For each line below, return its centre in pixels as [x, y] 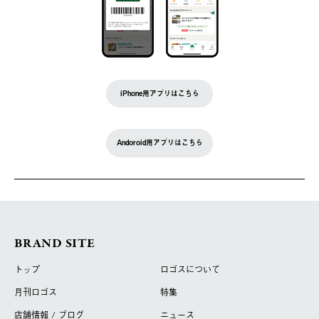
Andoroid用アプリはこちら [159, 143]
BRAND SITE [55, 244]
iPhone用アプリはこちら [159, 93]
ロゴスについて [190, 270]
